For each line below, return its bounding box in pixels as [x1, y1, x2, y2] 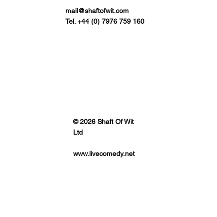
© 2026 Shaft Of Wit [73, 117, 134, 125]
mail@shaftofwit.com [65, 6, 129, 15]
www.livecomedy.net [73, 149, 135, 157]
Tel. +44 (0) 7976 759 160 [65, 17, 145, 25]
